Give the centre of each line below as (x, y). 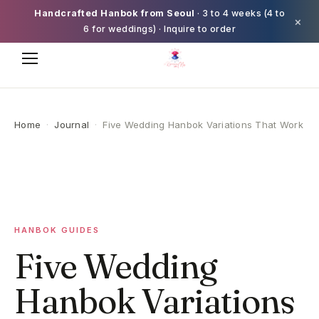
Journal (72, 125)
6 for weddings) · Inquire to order (159, 29)
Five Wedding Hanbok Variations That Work (203, 125)
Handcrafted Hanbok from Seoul (115, 13)
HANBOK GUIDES (57, 230)
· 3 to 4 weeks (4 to (240, 13)
